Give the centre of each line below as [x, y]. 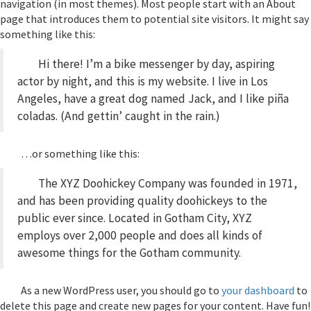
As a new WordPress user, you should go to [121, 291]
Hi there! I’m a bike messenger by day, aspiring [157, 64]
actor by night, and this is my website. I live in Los [143, 82]
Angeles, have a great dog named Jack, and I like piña [153, 99]
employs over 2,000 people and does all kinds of [140, 236]
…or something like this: [80, 154]
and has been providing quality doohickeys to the [142, 201]
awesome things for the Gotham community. [129, 253]
